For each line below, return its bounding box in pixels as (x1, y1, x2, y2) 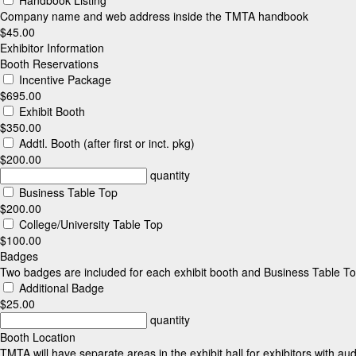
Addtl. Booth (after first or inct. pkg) (16, 134, 195, 151)
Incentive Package (16, 71, 111, 87)
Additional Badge (16, 279, 104, 296)
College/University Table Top (16, 215, 163, 232)
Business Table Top (16, 184, 118, 200)
